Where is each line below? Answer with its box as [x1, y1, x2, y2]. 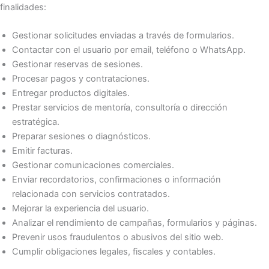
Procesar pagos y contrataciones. [12, 73, 150, 85]
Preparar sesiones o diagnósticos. [12, 131, 151, 142]
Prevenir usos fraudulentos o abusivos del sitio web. [12, 232, 223, 243]
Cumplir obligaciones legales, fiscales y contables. [12, 246, 216, 258]
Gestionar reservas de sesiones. [12, 59, 143, 70]
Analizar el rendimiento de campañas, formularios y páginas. [12, 217, 257, 229]
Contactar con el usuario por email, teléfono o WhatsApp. [12, 44, 246, 56]
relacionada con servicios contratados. [12, 189, 170, 200]
